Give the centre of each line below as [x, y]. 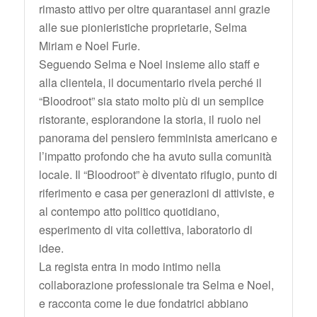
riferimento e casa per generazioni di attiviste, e [156, 193]
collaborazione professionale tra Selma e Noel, [156, 285]
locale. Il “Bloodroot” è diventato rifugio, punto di [158, 175]
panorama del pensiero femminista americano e [158, 138]
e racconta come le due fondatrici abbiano [143, 304]
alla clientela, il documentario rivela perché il [150, 83]
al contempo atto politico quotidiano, [129, 212]
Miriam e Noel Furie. [89, 46]
